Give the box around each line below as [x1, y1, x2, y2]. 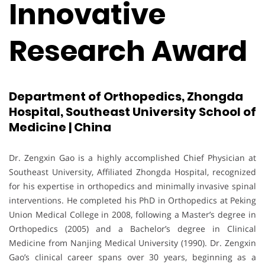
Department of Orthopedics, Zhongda [9, 88, 243, 105]
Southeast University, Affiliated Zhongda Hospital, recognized [9, 166, 256, 177]
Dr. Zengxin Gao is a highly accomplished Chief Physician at [9, 151, 256, 163]
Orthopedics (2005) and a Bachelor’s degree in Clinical [9, 222, 256, 234]
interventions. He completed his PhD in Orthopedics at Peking [9, 194, 256, 206]
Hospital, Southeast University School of [9, 104, 256, 121]
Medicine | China [9, 119, 111, 136]
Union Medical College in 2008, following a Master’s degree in [9, 208, 256, 220]
